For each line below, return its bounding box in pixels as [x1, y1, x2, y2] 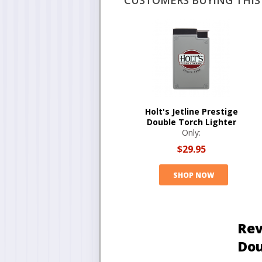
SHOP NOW [173, 170, 214, 180]
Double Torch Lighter [146, 116, 236, 127]
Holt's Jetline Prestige [144, 106, 238, 117]
